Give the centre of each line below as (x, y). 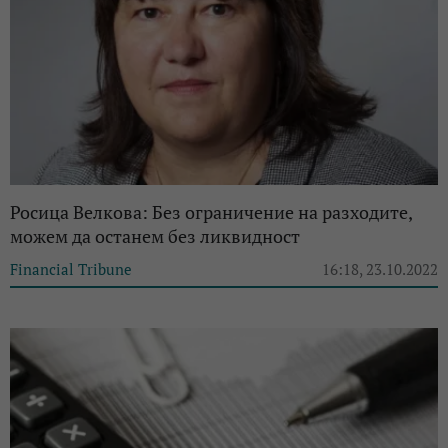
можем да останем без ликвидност (155, 236)
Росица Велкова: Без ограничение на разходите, (211, 212)
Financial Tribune (71, 269)
